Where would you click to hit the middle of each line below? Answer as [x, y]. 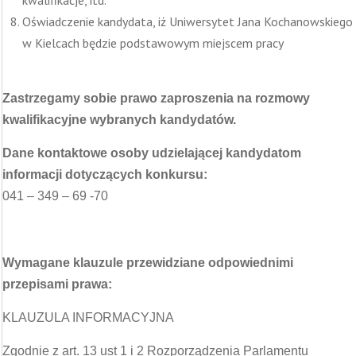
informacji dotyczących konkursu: [105, 174]
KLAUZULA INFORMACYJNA [88, 317]
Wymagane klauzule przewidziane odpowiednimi [148, 263]
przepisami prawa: [57, 284]
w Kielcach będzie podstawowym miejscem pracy [153, 43]
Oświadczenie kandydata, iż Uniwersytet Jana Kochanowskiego [188, 21]
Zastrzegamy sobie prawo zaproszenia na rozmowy [156, 98]
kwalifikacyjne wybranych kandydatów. [119, 120]
